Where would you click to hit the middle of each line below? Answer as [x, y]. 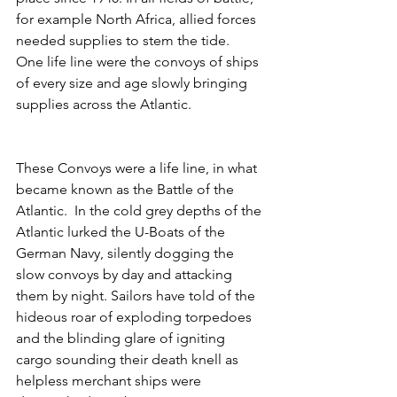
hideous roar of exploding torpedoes [136, 316]
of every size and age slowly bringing [133, 82]
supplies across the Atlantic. [105, 104]
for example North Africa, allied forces [138, 19]
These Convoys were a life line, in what [138, 167]
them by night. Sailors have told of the [137, 295]
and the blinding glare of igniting [122, 338]
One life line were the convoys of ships [139, 61]
